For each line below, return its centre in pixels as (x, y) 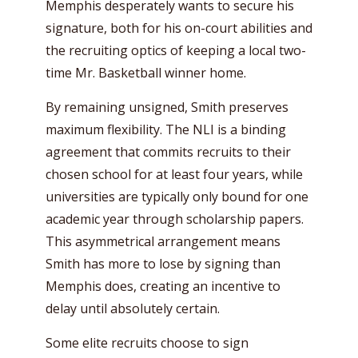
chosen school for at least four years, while (174, 174)
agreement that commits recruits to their (168, 151)
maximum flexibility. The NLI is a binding (166, 129)
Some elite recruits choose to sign (147, 342)
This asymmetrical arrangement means (163, 241)
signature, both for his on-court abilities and (179, 28)
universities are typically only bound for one (177, 196)
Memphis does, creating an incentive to (163, 286)
